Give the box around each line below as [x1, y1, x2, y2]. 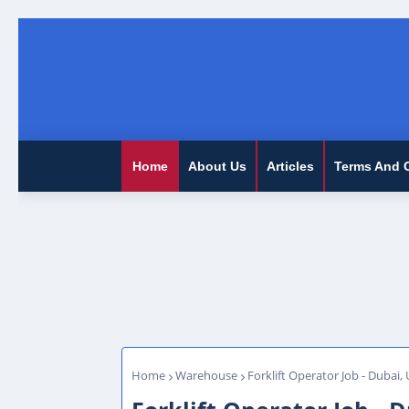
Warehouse [175, 367, 237, 383]
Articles [267, 159, 314, 173]
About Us [188, 159, 246, 173]
